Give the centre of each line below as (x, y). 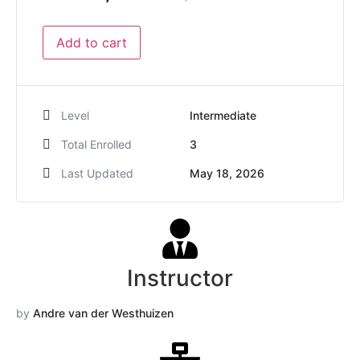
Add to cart (92, 43)
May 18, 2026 (227, 174)
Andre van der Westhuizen (103, 313)
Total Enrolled (96, 145)
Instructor (180, 278)
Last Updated (97, 174)
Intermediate (223, 116)
